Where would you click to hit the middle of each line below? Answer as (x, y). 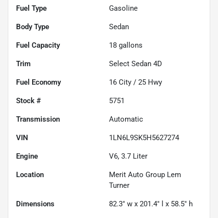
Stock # (28, 100)
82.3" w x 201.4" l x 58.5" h (151, 204)
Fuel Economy (38, 82)
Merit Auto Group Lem (145, 174)
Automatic (126, 119)
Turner (119, 185)
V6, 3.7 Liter (128, 156)
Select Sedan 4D (136, 64)
